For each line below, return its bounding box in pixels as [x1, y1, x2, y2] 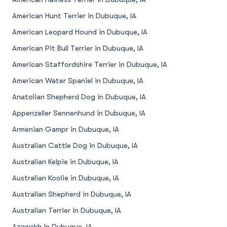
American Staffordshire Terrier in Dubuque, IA [12, 60, 167, 69]
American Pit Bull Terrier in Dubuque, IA [12, 44, 143, 53]
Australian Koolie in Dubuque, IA [12, 174, 119, 182]
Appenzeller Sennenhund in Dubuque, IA [12, 109, 145, 118]
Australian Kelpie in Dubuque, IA [12, 158, 119, 166]
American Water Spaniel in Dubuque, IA [12, 77, 143, 85]
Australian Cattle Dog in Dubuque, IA [12, 141, 138, 150]
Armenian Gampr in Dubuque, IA [12, 125, 119, 134]
